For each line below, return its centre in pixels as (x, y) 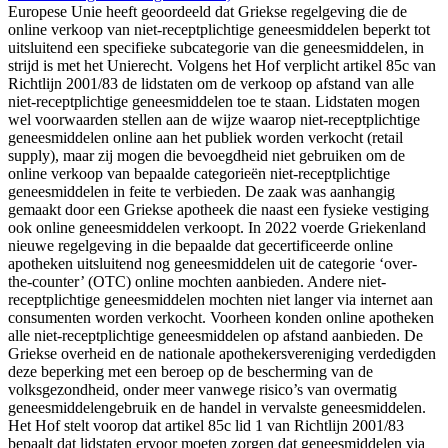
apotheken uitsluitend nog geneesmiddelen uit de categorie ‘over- (212, 263)
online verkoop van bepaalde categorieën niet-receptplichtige (199, 173)
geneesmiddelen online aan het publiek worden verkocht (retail (205, 137)
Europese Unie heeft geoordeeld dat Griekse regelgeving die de (207, 11)
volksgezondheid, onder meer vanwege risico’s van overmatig (202, 389)
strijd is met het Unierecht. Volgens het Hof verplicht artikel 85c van (222, 65)
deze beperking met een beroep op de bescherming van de (190, 371)
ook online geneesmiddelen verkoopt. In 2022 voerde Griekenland (217, 227)
